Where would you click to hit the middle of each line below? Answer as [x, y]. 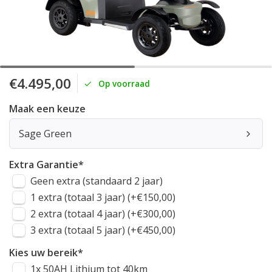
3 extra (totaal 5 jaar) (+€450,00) [103, 230]
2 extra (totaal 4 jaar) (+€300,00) [103, 214]
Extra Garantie [44, 165]
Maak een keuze [47, 109]
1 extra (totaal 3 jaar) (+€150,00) [103, 197]
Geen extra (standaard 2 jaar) [97, 181]
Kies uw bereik [43, 253]
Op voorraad [124, 83]
